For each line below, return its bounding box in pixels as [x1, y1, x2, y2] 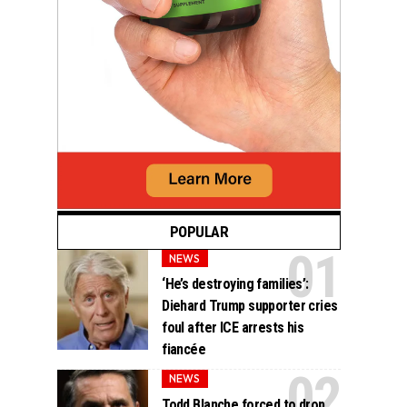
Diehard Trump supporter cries [162, 297, 338, 315]
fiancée [162, 341, 206, 359]
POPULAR [169, 223, 229, 242]
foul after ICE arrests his [162, 319, 304, 337]
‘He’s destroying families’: [162, 275, 309, 293]
